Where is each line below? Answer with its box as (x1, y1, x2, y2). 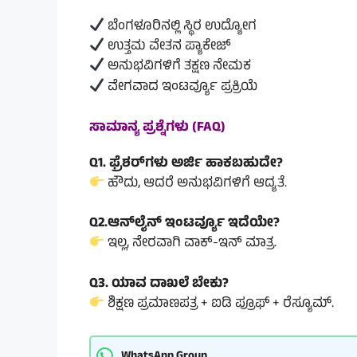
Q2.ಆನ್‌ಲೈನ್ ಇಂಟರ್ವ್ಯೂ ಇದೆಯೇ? (89, 213, 280, 236)
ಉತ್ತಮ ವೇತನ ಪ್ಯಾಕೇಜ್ (104, 36, 232, 59)
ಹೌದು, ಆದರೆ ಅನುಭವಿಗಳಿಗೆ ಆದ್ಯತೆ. (104, 172, 288, 195)
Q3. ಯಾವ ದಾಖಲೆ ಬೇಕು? (89, 273, 229, 296)
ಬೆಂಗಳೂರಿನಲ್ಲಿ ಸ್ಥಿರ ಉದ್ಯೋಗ (104, 16, 257, 39)
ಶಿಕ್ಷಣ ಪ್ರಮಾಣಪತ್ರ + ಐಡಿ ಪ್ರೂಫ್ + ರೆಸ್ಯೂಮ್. (104, 293, 335, 316)
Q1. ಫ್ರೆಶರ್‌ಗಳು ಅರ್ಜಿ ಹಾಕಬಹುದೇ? (89, 152, 283, 175)
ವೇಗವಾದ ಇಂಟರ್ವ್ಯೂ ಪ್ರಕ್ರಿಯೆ (104, 76, 258, 100)
